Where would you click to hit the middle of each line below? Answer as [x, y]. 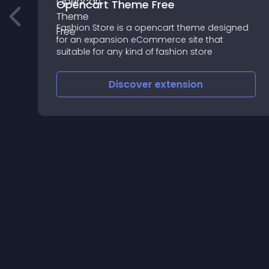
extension [177, 84]
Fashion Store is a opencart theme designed [150, 28]
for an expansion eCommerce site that [138, 40]
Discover [130, 84]
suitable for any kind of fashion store [132, 52]
